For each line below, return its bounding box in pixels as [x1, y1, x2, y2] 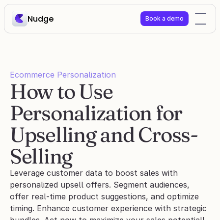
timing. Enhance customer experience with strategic [10, 203, 207, 213]
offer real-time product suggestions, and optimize [10, 192, 199, 201]
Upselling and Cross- [10, 122, 198, 147]
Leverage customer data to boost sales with [10, 168, 178, 178]
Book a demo [145, 15, 184, 22]
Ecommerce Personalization [10, 70, 116, 80]
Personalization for [10, 100, 183, 126]
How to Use [10, 79, 113, 104]
